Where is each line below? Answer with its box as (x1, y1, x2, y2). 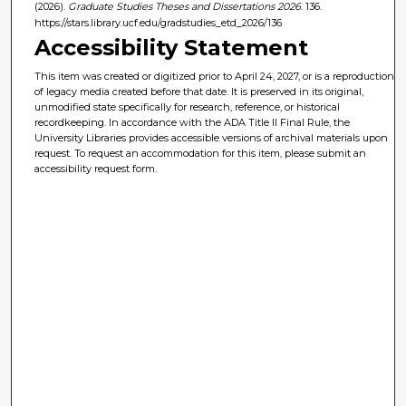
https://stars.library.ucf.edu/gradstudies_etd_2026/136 (34, 15, 282, 29)
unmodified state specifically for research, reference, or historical (34, 101, 341, 114)
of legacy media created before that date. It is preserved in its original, (34, 85, 364, 99)
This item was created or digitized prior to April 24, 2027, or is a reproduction (34, 70, 395, 83)
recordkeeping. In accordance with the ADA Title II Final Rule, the (34, 116, 351, 130)
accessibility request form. (34, 162, 158, 176)
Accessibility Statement (34, 34, 309, 62)
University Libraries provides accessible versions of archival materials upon (34, 131, 389, 145)
